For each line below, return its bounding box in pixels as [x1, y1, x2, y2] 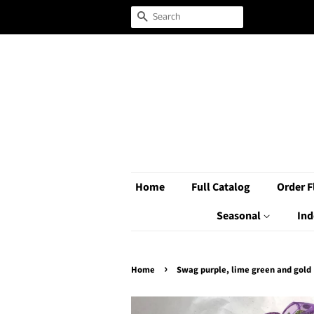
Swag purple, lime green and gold [177, 264, 311, 276]
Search [148, 10, 181, 25]
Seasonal [216, 208, 263, 224]
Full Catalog [191, 179, 250, 195]
